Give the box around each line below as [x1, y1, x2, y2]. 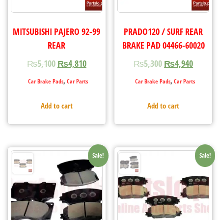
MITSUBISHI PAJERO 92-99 [13, 25, 101, 37]
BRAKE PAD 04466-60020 [122, 39, 205, 51]
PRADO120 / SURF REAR [124, 25, 203, 37]
